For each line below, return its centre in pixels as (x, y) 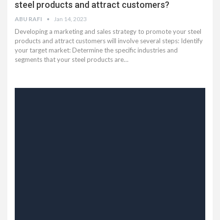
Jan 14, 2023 (70, 19)
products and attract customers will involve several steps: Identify (109, 41)
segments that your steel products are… (71, 60)
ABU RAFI (29, 19)
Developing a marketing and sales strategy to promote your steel (108, 32)
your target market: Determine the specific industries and (96, 50)
